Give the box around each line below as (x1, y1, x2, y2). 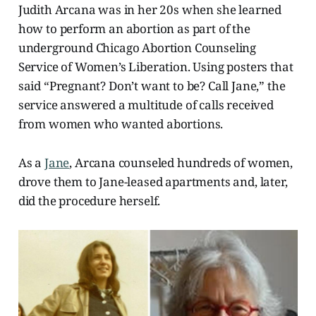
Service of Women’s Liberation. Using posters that (18, 58, 293, 75)
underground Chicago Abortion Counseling (18, 39, 257, 56)
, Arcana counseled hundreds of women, (69, 154, 293, 171)
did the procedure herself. (18, 192, 161, 209)
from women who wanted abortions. (18, 115, 224, 132)
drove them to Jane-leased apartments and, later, (18, 173, 288, 190)
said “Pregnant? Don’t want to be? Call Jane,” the (18, 77, 286, 94)
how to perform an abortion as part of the (18, 20, 250, 37)
